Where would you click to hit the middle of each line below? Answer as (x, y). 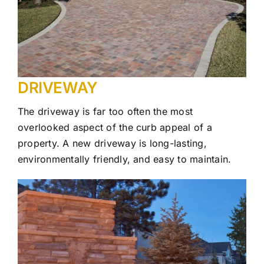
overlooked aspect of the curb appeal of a (115, 127)
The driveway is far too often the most (105, 111)
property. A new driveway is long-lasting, (112, 143)
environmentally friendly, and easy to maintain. (125, 159)
